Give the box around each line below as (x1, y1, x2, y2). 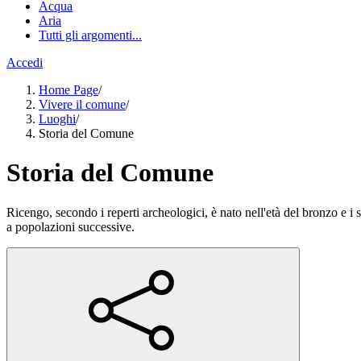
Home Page (39, 83, 98, 97)
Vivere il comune (39, 98, 126, 111)
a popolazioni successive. (6, 219, 135, 234)
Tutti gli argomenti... (39, 28, 142, 42)
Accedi (6, 56, 43, 69)
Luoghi (39, 112, 76, 126)
